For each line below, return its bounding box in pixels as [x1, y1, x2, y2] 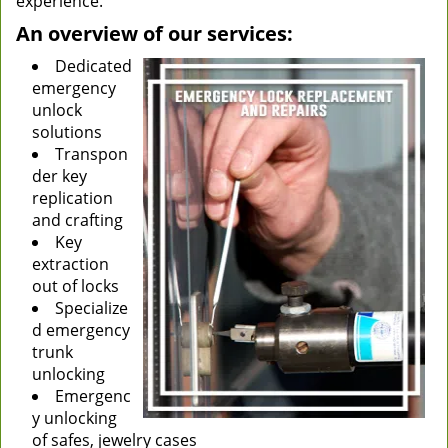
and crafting [32, 209, 123, 231]
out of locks [32, 275, 119, 297]
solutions [32, 121, 102, 143]
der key [32, 165, 87, 187]
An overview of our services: [16, 20, 293, 47]
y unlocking [32, 407, 117, 429]
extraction [32, 253, 109, 275]
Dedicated [55, 55, 132, 77]
